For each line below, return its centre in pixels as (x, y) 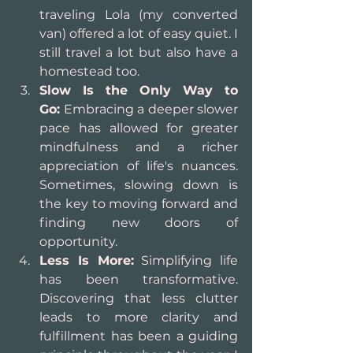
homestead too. (89, 71)
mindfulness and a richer (139, 147)
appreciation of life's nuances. (139, 166)
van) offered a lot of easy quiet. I (139, 33)
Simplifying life (186, 260)
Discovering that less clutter (139, 298)
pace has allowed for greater (139, 128)
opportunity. (78, 242)
